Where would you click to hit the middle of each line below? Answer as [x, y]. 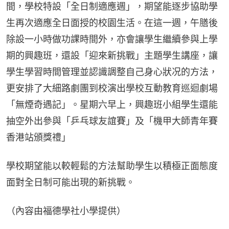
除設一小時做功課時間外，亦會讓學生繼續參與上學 [112, 39]
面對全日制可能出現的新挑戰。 [71, 182]
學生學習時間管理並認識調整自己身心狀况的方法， [112, 72]
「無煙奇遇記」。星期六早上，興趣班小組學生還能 [112, 104]
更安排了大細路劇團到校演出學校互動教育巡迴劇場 [112, 88]
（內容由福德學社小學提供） [66, 211]
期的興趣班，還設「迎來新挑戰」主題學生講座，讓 [112, 55]
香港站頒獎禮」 [38, 137]
